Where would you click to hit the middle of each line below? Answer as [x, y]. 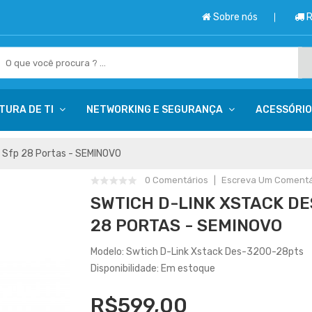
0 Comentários [176, 180]
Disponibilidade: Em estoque [153, 268]
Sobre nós [235, 17]
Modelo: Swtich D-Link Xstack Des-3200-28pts [197, 252]
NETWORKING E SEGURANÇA [155, 110]
